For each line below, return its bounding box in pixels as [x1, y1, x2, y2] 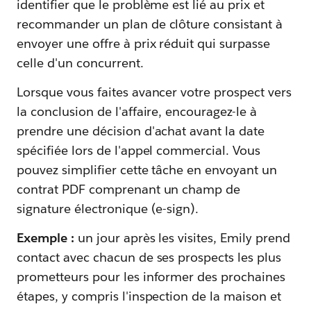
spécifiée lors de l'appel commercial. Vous [17, 142, 261, 158]
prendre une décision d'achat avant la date [17, 122, 265, 139]
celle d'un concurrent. [17, 54, 144, 71]
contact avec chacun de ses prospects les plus [17, 249, 282, 265]
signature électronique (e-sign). [17, 200, 199, 217]
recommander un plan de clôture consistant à [17, 15, 283, 32]
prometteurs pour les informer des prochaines [17, 268, 286, 285]
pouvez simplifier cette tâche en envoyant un [17, 161, 278, 178]
